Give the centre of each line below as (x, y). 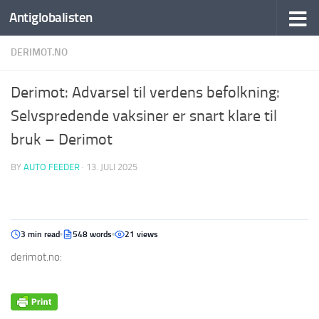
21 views (141, 234)
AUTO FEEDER (52, 167)
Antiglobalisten (51, 17)
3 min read (40, 234)
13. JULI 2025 (112, 167)
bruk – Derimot (62, 140)
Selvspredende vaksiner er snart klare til (144, 116)
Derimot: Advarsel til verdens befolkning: (145, 93)
